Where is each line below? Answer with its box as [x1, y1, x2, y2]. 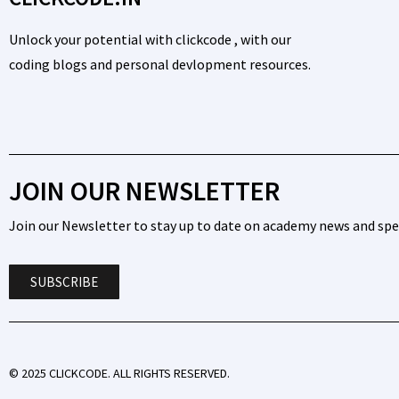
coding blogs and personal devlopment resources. [9, 55, 311, 73]
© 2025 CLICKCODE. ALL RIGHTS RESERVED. [9, 365, 230, 381]
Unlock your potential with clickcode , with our [9, 30, 291, 48]
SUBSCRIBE [30, 273, 98, 290]
